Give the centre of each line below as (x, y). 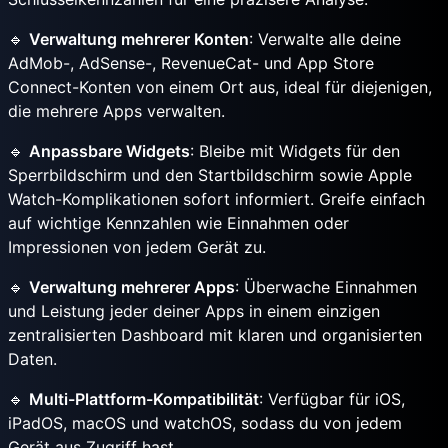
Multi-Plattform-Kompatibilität (144, 399)
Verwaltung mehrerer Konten (139, 39)
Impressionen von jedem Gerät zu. (137, 247)
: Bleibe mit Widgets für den (295, 151)
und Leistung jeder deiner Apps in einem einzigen (194, 311)
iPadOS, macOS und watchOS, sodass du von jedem (205, 423)
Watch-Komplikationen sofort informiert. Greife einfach (216, 199)
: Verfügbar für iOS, (332, 399)
